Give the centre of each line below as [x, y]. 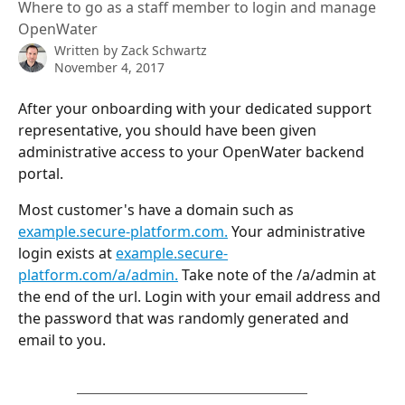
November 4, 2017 [109, 67]
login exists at [67, 253]
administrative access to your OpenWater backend [193, 152]
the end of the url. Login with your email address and [201, 297]
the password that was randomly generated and [185, 318]
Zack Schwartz [164, 50]
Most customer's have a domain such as [158, 210]
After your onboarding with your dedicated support [197, 108]
